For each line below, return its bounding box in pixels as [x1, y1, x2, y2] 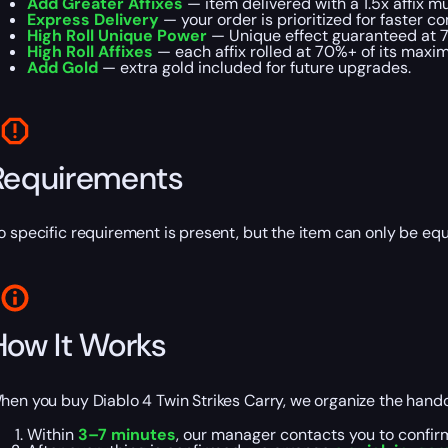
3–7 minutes [77, 423, 176, 445]
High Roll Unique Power [26, 25, 207, 47]
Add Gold [26, 57, 98, 79]
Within [26, 423, 78, 445]
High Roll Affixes [26, 41, 153, 63]
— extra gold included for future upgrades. [97, 57, 411, 79]
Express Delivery [26, 9, 159, 31]
